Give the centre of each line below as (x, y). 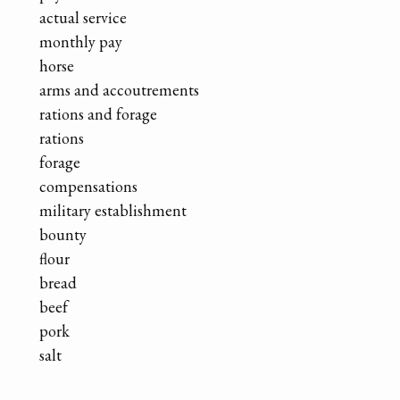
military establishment (113, 210)
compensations (88, 186)
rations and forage (98, 113)
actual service (83, 17)
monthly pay (81, 41)
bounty (63, 234)
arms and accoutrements (119, 89)
